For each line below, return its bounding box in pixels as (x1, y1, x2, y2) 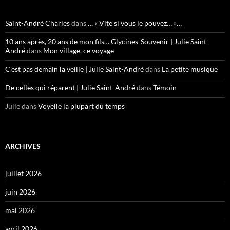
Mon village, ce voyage (43, 46, 114, 55)
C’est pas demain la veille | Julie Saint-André (5, 64, 144, 73)
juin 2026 (5, 187, 35, 196)
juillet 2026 (5, 168, 42, 178)
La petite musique (162, 64, 218, 73)
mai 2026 (5, 205, 35, 215)
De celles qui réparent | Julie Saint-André (5, 83, 135, 92)
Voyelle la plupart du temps (38, 101, 125, 110)
